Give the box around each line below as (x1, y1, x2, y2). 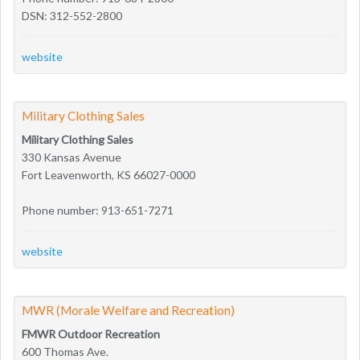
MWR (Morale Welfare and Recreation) (22, 302, 235, 317)
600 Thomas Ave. (22, 344, 108, 358)
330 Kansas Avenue (22, 149, 121, 164)
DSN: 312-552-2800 (22, 8, 122, 22)
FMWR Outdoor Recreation (22, 326, 160, 341)
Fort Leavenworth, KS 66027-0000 (22, 167, 195, 182)
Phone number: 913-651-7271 (22, 202, 174, 217)
